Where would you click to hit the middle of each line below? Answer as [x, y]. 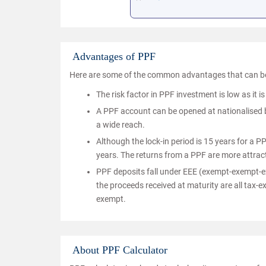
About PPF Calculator [120, 250]
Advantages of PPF [114, 57]
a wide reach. [121, 125]
